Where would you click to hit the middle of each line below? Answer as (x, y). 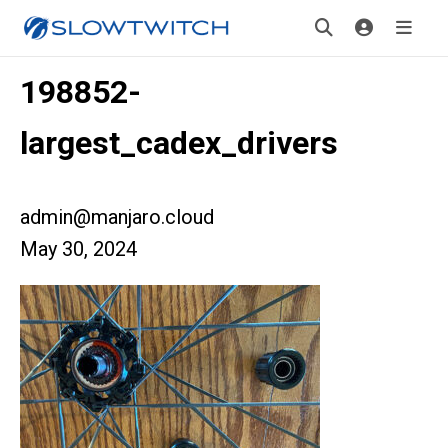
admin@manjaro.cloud (117, 217)
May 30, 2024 (78, 249)
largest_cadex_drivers (179, 143)
